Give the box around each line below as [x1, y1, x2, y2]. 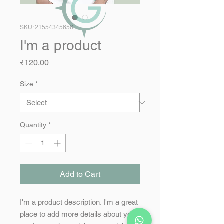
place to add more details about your [20, 210, 138, 218]
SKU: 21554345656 [20, 24, 73, 31]
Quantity [20, 121, 46, 129]
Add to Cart [59, 169, 100, 179]
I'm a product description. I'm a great [20, 198, 138, 206]
